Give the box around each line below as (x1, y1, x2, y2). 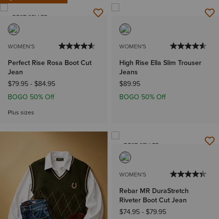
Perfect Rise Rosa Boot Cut (8, 58, 91, 68)
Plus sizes (8, 108, 34, 117)
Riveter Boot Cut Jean (119, 195, 187, 206)
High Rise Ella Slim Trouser (119, 58, 201, 68)
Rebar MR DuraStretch (119, 186, 189, 197)
